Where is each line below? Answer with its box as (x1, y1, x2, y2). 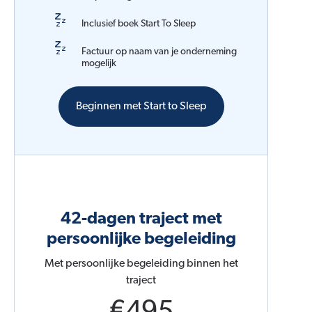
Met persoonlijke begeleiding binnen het (44, 258, 238, 270)
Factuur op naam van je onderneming (81, 47, 237, 58)
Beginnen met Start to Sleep (75, 101, 207, 113)
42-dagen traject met (60, 211, 222, 228)
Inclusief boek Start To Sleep (81, 19, 196, 30)
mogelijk (81, 58, 116, 70)
